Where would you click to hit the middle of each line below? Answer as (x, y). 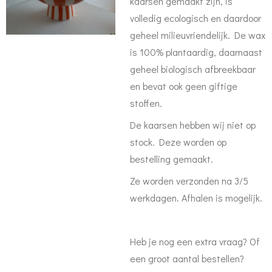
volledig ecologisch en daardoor (195, 18)
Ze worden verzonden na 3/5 (189, 181)
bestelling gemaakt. (172, 159)
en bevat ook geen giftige (184, 86)
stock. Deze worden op (178, 142)
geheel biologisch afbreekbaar (193, 69)
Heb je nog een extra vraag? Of (195, 241)
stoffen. (146, 103)
